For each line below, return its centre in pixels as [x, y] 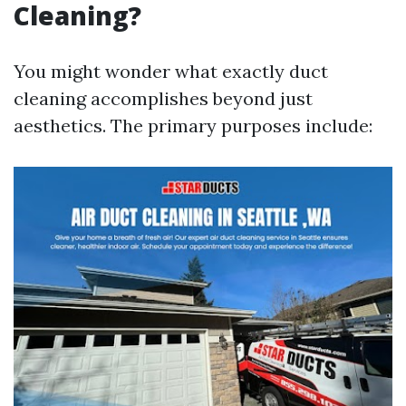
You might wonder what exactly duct [171, 71]
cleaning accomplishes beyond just [163, 98]
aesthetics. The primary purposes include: [193, 126]
